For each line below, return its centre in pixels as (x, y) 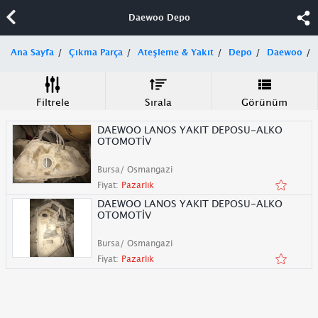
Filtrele (53, 102)
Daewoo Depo (159, 17)
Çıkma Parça (96, 52)
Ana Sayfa (32, 52)
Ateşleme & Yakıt (176, 52)
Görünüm (265, 102)
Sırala (159, 102)
